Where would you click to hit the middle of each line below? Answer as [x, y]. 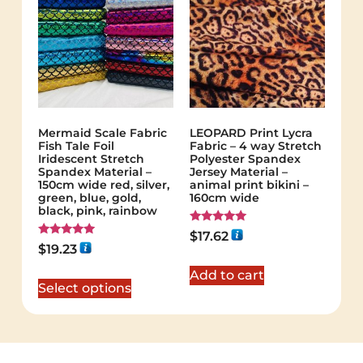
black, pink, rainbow [97, 211]
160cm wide [224, 198]
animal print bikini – [249, 185]
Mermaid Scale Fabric [102, 133]
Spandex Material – [94, 172]
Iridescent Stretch [91, 159]
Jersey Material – [239, 172]
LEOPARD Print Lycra [251, 133]
